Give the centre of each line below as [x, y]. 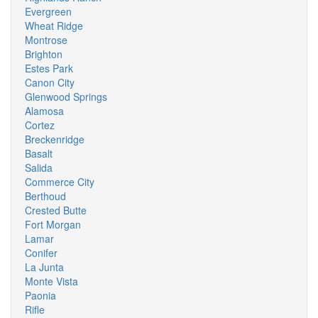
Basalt [39, 153]
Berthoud [45, 196]
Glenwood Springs [66, 97]
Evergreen [48, 11]
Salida [39, 168]
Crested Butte [56, 210]
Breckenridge [55, 139]
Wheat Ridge [54, 26]
